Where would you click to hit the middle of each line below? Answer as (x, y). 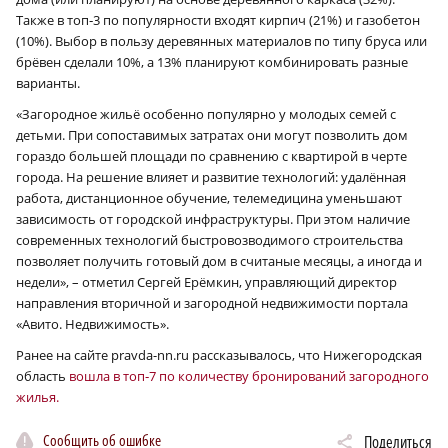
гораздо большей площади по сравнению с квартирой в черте (211, 155)
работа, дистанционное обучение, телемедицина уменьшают (209, 197)
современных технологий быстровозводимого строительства (209, 239)
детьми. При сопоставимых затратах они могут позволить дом (212, 134)
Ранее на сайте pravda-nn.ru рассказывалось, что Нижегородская (219, 354)
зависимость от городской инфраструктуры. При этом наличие (213, 218)
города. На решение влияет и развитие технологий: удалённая (211, 176)
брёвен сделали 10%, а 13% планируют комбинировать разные (212, 61)
